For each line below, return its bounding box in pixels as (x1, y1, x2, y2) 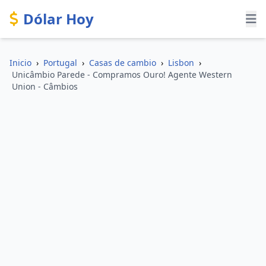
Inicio (9, 57, 31, 68)
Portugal (43, 57, 77, 68)
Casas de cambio (89, 57, 156, 68)
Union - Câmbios (12, 81, 78, 92)
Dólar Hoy (23, 9, 94, 28)
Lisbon (168, 57, 194, 68)
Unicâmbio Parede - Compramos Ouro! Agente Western (12, 69, 232, 80)
